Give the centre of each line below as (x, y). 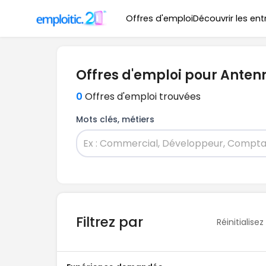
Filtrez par (110, 222)
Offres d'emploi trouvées (143, 96)
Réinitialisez (240, 222)
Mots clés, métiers (115, 119)
